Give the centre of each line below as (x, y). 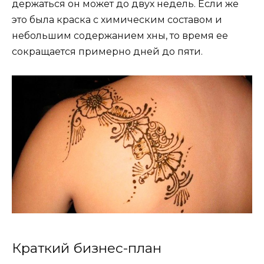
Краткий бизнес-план (87, 248)
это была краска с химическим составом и (117, 20)
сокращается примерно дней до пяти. (107, 52)
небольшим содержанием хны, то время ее (120, 36)
